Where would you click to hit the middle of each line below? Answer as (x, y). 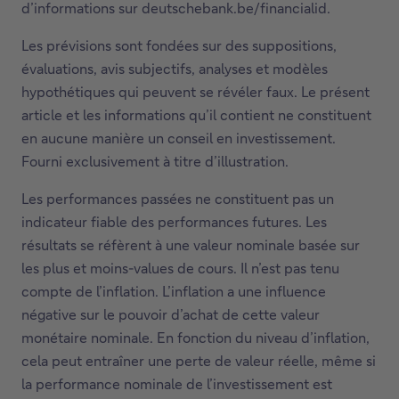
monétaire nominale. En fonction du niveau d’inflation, (195, 338)
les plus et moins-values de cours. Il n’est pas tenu (180, 268)
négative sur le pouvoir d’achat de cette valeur (171, 314)
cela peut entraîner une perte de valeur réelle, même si (199, 361)
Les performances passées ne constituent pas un (178, 199)
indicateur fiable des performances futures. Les (174, 222)
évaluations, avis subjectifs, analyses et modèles (175, 69)
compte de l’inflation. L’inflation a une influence (174, 291)
